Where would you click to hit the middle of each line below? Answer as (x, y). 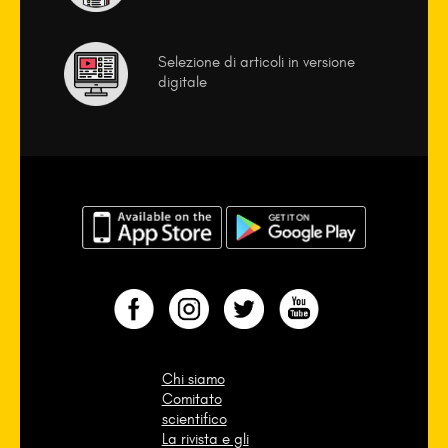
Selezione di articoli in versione (256, 62)
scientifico (194, 419)
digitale (182, 82)
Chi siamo (193, 379)
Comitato (191, 399)
